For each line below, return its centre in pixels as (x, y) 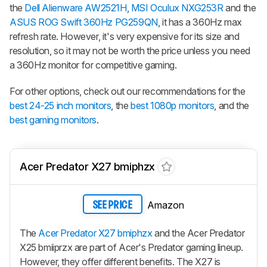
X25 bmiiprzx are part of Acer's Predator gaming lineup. (132, 248)
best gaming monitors (53, 119)
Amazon (166, 205)
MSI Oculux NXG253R (177, 7)
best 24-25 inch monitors (60, 105)
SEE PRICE (113, 205)
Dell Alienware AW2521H (76, 7)
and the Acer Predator (198, 233)
